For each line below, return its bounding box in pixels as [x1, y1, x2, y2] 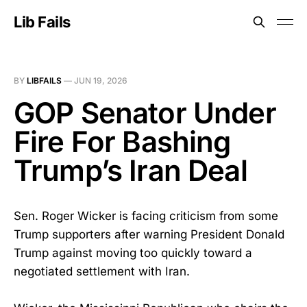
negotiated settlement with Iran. [14, 265, 190, 278]
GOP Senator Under [14, 95, 276, 130]
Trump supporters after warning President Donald [14, 228, 284, 241]
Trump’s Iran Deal [14, 153, 247, 188]
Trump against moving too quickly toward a [14, 246, 252, 260]
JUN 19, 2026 [74, 75, 127, 86]
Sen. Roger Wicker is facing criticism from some [14, 209, 278, 223]
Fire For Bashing [14, 124, 231, 159]
